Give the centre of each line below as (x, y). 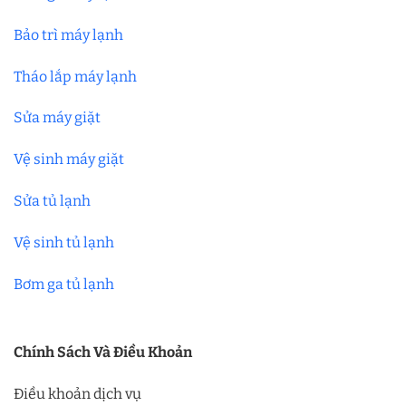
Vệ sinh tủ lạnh (64, 242)
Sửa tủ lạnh (52, 200)
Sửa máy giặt (57, 118)
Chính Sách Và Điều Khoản (103, 353)
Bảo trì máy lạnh (68, 34)
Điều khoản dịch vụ (77, 394)
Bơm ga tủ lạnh (64, 284)
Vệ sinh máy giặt (69, 159)
